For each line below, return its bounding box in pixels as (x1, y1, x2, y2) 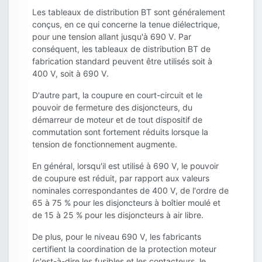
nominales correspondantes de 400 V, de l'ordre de (32, 185, 229, 195)
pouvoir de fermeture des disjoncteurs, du (32, 102, 192, 112)
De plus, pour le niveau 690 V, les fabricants (32, 231, 201, 242)
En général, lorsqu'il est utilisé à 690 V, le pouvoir (32, 160, 219, 171)
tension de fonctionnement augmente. (32, 139, 177, 149)
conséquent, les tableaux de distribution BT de (32, 43, 211, 54)
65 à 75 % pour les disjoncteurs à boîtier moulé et (32, 197, 220, 208)
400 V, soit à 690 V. (32, 68, 109, 78)
